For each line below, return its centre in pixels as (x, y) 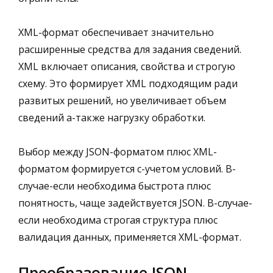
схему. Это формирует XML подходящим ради (128, 83)
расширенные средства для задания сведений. (130, 49)
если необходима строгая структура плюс (118, 220)
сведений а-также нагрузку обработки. (112, 117)
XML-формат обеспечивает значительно (116, 32)
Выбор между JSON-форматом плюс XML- (118, 151)
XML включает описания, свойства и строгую (127, 66)
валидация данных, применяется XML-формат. (130, 237)
